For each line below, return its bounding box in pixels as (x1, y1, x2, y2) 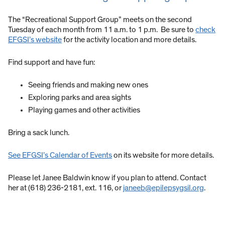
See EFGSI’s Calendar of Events (8, 151, 112, 160)
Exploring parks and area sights (28, 93, 131, 102)
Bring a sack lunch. (8, 129, 69, 137)
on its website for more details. (112, 151, 214, 160)
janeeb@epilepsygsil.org (123, 184, 204, 192)
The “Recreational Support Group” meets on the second (8, 16, 192, 24)
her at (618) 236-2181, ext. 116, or (8, 184, 123, 192)
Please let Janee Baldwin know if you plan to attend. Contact (8, 174, 206, 182)
